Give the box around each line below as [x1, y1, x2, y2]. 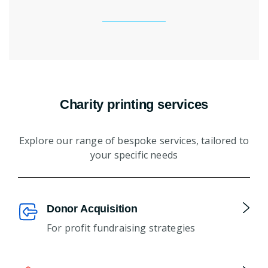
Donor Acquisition [47, 202, 138, 215]
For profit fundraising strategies [47, 221, 196, 234]
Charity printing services [59, 96, 209, 112]
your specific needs [90, 148, 178, 162]
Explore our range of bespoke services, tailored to [19, 133, 249, 147]
